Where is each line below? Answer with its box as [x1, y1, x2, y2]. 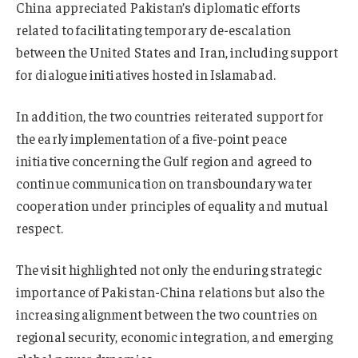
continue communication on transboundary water [16, 173, 312, 192]
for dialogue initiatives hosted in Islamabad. [16, 66, 276, 84]
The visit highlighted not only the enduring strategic [16, 260, 323, 278]
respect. [16, 218, 63, 237]
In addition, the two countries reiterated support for [16, 106, 324, 125]
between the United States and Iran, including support [16, 43, 339, 62]
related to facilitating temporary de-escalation [16, 21, 291, 39]
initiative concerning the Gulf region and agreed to [16, 151, 312, 169]
